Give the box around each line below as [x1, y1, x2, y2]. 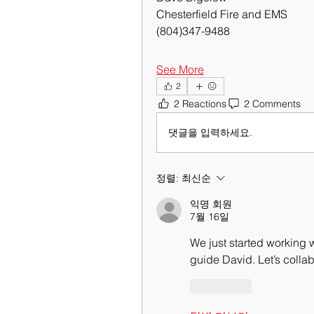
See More [156, 62, 204, 76]
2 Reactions [174, 97, 226, 110]
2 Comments [244, 97, 301, 110]
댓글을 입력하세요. [168, 125, 252, 139]
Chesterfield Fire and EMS [156, 7, 287, 21]
